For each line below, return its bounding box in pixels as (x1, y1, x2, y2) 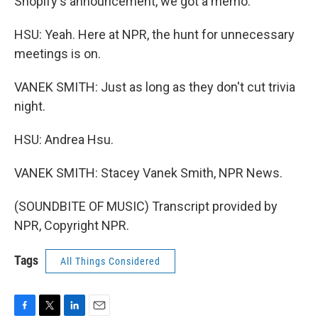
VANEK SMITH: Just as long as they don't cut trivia (14, 79, 295, 94)
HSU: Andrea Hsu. (14, 132, 114, 147)
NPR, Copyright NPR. (14, 218, 129, 233)
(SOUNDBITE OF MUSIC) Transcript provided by (14, 199, 278, 214)
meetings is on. (14, 46, 101, 61)
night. (14, 99, 45, 114)
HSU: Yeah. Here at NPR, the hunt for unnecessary (14, 27, 295, 42)
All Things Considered (60, 256, 160, 267)
